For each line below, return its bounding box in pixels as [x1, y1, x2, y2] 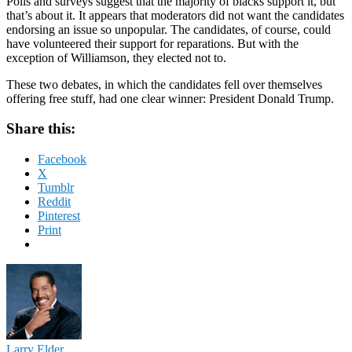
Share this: [6, 120, 75, 137]
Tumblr [38, 181, 74, 195]
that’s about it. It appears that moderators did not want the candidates [6, 8, 344, 22]
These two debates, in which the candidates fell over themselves [6, 77, 322, 91]
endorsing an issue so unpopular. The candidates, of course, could [6, 22, 331, 36]
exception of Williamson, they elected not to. [6, 50, 226, 64]
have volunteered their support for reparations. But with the [6, 36, 299, 50]
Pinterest [38, 209, 80, 223]
